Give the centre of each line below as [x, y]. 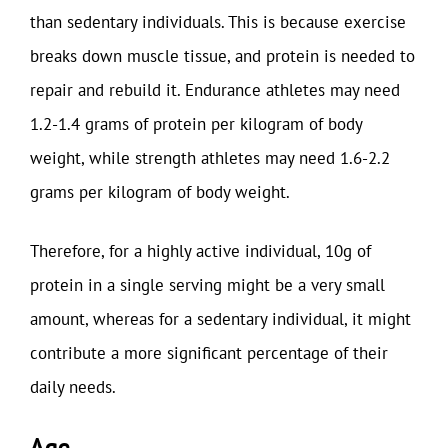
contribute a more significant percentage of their [209, 353]
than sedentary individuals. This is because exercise [218, 21]
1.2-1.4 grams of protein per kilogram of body [196, 123]
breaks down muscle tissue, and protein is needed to [222, 55]
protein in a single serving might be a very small [207, 285]
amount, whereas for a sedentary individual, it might [220, 319]
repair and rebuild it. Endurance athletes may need [215, 89]
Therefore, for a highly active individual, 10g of [200, 251]
